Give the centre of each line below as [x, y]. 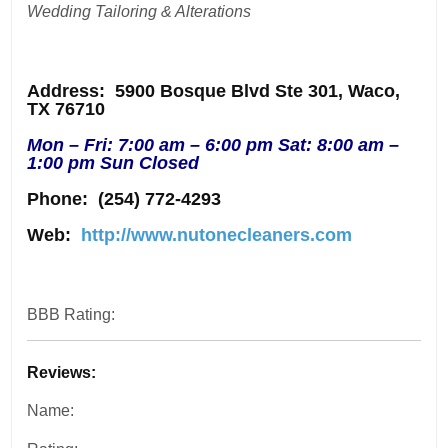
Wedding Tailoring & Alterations [139, 11]
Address [63, 90]
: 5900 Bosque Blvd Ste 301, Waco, [250, 90]
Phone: [58, 198]
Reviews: [62, 372]
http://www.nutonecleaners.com [217, 234]
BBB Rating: [73, 314]
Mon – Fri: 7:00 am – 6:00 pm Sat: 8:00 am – [213, 144]
